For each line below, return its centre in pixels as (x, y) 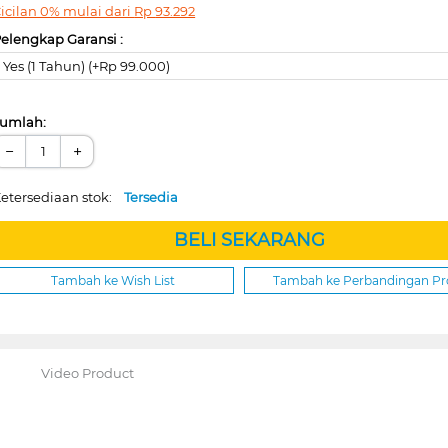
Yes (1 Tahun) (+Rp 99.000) (87, 65)
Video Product (87, 372)
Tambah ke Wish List (112, 280)
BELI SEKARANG (249, 239)
